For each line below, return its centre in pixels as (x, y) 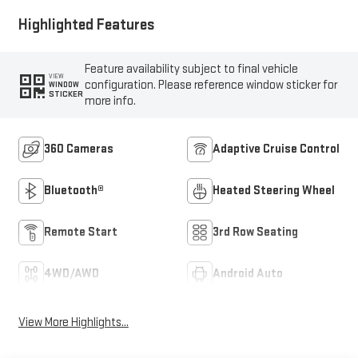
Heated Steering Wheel (274, 190)
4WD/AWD (71, 273)
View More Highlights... (73, 323)
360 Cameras (78, 149)
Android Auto (248, 273)
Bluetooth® (74, 190)
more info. (111, 101)
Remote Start (80, 232)
